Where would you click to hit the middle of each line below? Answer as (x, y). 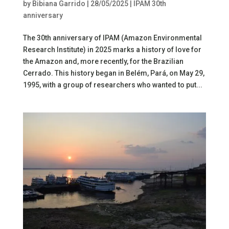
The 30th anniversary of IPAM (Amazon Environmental (112, 38)
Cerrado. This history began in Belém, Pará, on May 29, (113, 73)
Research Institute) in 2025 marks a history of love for (112, 49)
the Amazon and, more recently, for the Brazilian (103, 61)
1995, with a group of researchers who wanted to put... (112, 85)
